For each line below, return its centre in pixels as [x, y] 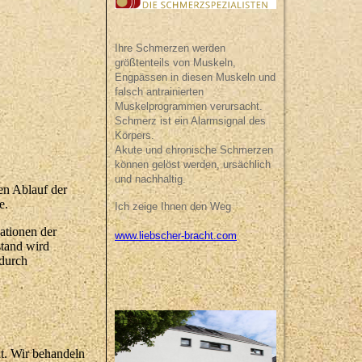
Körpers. [135, 136]
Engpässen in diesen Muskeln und [195, 78]
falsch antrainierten [159, 92]
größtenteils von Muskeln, [175, 63]
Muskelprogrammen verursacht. [190, 107]
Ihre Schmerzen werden [181, 48]
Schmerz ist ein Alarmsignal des [190, 121]
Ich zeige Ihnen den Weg [173, 207]
